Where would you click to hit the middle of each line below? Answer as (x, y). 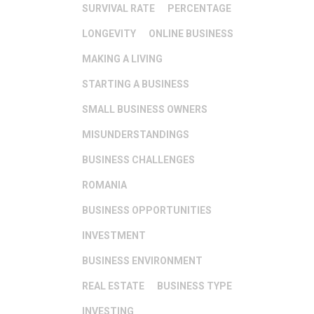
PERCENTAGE (199, 8)
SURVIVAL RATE (118, 8)
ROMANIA (104, 185)
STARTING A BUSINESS (136, 84)
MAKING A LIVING (122, 59)
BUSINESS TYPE (194, 286)
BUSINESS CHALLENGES (138, 160)
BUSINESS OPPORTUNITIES (147, 210)
